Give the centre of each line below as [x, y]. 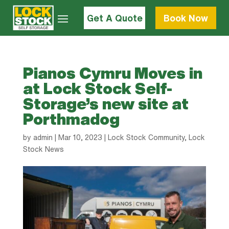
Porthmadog [71, 119]
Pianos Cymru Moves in [112, 73]
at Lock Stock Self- [97, 89]
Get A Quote [114, 18]
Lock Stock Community [146, 138]
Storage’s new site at [106, 104]
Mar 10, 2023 [80, 138]
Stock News [43, 150]
